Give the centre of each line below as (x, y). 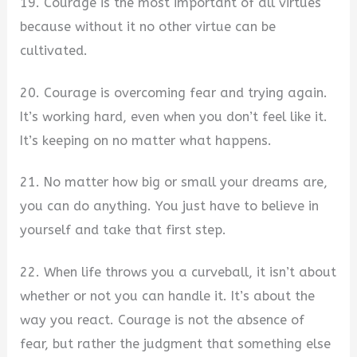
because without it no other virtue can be (148, 27)
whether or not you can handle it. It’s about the (168, 296)
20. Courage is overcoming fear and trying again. (174, 92)
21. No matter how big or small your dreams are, (174, 182)
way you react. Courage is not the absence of (163, 320)
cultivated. (54, 51)
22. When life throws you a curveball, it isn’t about (178, 273)
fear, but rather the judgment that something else (176, 344)
